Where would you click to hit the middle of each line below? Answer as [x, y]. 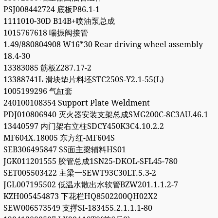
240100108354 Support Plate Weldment [76, 103]
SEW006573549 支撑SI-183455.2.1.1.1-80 [78, 208]
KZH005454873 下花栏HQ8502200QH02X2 [80, 197]
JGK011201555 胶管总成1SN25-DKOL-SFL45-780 [90, 162]
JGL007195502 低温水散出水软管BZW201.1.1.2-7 [91, 185]
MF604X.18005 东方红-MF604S [59, 138]
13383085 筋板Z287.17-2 [47, 68]
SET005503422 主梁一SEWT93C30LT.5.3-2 [80, 173]
